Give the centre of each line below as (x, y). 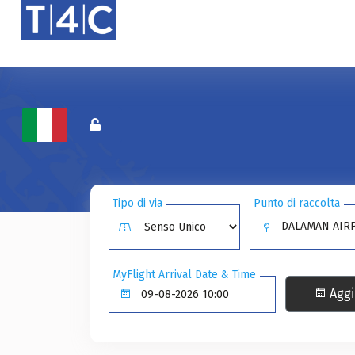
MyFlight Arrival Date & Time (184, 274)
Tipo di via (137, 203)
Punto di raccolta (297, 203)
